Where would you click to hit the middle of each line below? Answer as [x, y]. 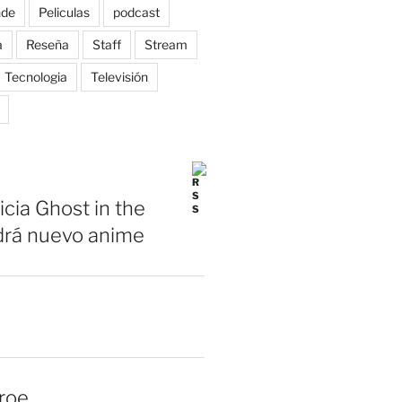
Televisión [119, 77]
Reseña [47, 45]
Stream [166, 45]
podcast [136, 13]
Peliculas [64, 13]
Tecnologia [35, 77]
